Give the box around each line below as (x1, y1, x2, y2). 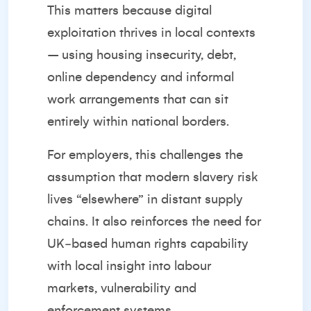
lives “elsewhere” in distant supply (47, 192, 243, 206)
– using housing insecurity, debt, (47, 48, 236, 62)
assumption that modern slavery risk (47, 170, 258, 184)
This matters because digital (47, 3, 212, 17)
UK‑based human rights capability (47, 237, 249, 251)
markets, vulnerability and (47, 281, 196, 295)
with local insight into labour (47, 259, 211, 273)
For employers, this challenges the (47, 148, 243, 162)
